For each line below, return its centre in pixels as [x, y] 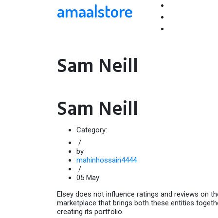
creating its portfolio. [90, 212]
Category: [93, 130]
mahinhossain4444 [107, 160]
